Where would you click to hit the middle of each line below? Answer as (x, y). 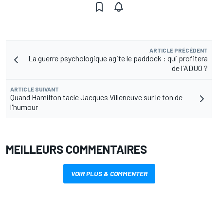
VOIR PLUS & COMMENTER (109, 174)
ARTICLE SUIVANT (35, 89)
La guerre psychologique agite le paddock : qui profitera (118, 58)
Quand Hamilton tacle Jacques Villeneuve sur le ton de (96, 97)
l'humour (24, 107)
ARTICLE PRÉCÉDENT (179, 50)
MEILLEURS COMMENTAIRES (76, 149)
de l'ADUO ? (190, 68)
